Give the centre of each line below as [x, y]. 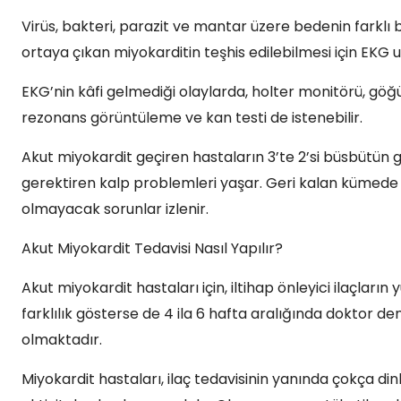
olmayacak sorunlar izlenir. [115, 209]
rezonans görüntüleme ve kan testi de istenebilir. [192, 118]
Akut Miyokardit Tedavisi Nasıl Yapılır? [152, 248]
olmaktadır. [62, 340]
